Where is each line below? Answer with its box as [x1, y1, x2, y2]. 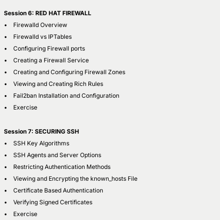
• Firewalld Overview [4, 21, 67, 28]
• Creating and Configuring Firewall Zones [4, 68, 125, 76]
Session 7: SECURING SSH [4, 127, 79, 135]
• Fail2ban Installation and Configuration [4, 91, 119, 99]
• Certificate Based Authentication [4, 186, 103, 194]
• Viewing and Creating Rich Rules [4, 80, 103, 87]
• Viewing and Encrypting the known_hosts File [4, 174, 137, 182]
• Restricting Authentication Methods [4, 163, 110, 170]
